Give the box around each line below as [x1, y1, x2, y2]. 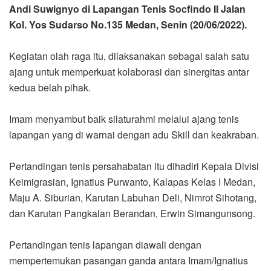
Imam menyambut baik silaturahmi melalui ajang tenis [9, 112, 239, 126]
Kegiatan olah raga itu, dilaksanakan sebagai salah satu [9, 49, 249, 64]
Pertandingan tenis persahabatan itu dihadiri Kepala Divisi [9, 159, 259, 174]
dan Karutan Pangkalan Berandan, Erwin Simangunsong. [9, 206, 255, 221]
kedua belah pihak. [9, 80, 91, 95]
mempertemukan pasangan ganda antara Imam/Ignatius [9, 253, 248, 268]
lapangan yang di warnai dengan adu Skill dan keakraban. [9, 128, 259, 142]
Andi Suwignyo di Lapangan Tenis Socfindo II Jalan [9, 2, 246, 16]
